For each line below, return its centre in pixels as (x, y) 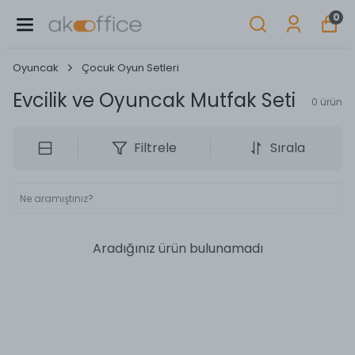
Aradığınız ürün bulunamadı (177, 248)
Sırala (287, 148)
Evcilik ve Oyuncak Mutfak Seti (154, 100)
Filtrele (155, 148)
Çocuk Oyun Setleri (130, 68)
